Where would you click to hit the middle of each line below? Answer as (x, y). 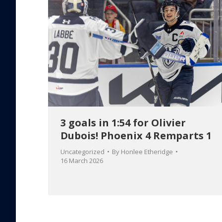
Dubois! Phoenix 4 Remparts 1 (136, 136)
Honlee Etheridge (147, 152)
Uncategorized (83, 152)
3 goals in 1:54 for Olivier (123, 123)
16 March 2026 (82, 161)
